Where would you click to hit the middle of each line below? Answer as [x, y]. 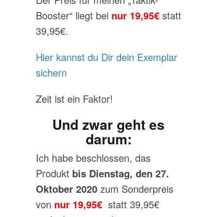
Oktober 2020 [67, 189]
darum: [108, 139]
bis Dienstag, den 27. [121, 173]
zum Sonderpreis [135, 189]
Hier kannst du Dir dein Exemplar [107, 57]
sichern [51, 72]
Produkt [54, 173]
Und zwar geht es [108, 124]
